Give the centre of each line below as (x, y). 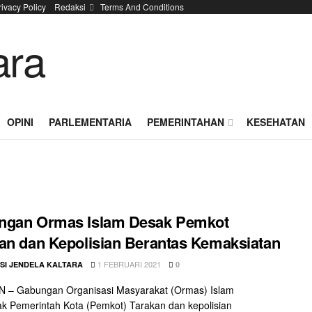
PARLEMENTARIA (90, 122)
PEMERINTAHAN (186, 122)
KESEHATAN (276, 122)
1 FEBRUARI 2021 (128, 264)
